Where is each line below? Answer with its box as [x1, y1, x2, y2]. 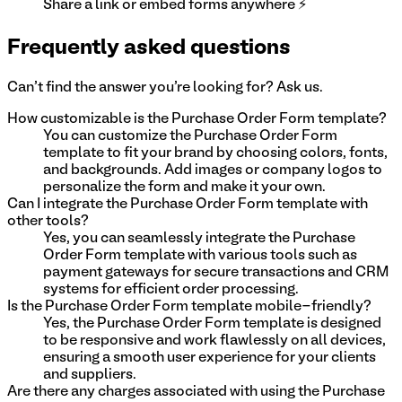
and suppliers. [43, 368, 136, 381]
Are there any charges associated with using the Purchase [7, 385, 385, 398]
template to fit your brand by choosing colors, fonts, [43, 146, 388, 160]
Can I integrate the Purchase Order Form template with [7, 197, 368, 211]
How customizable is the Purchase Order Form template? [7, 112, 387, 126]
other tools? [7, 214, 89, 228]
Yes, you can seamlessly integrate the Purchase [43, 232, 355, 245]
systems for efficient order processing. [43, 283, 299, 296]
